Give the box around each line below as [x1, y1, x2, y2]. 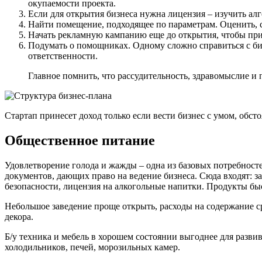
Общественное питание [5, 133, 155, 149]
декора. [5, 212, 33, 222]
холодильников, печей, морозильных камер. [5, 242, 180, 253]
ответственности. [28, 51, 98, 61]
